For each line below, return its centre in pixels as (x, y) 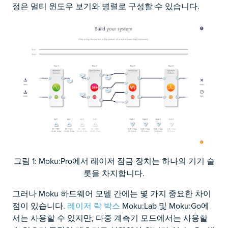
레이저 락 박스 (94, 206)
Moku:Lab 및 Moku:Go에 (165, 206)
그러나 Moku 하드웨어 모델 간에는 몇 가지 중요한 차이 (112, 194)
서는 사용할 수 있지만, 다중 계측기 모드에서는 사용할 (110, 218)
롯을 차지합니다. (114, 173)
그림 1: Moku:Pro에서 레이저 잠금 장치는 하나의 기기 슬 (114, 161)
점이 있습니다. (40, 206)
